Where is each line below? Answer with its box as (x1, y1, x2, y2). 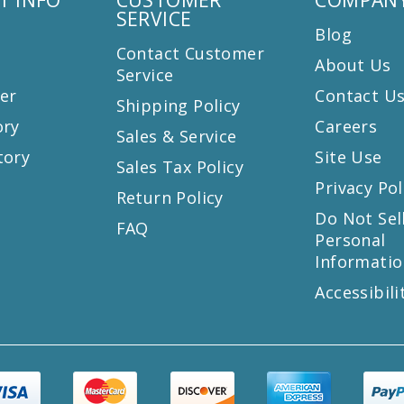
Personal (315, 228, 386, 251)
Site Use (315, 145, 382, 168)
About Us (315, 53, 391, 76)
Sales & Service (115, 124, 237, 147)
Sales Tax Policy (115, 155, 244, 178)
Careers (315, 115, 378, 137)
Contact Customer (115, 41, 265, 64)
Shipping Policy (115, 94, 241, 116)
